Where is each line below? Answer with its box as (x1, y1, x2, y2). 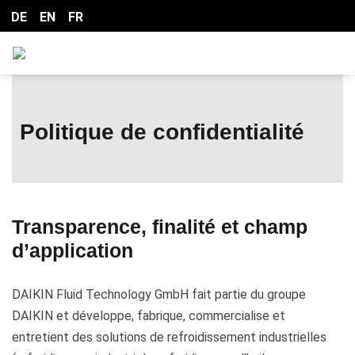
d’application (12, 239, 133, 261)
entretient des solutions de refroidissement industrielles (12, 330, 326, 345)
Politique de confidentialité (20, 120, 304, 144)
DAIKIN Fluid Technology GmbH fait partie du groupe (12, 287, 306, 302)
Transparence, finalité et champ (12, 216, 307, 238)
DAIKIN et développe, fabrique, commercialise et (12, 308, 285, 323)
